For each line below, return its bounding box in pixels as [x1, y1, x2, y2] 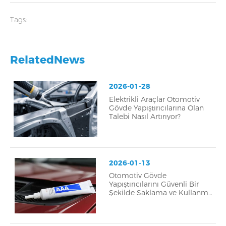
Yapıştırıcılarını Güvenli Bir [108, 180, 199, 189]
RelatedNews [10, 53, 85, 67]
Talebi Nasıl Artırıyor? [108, 111, 181, 121]
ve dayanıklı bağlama [10, 9, 83, 19]
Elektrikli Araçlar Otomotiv [108, 94, 200, 104]
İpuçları [108, 197, 135, 206]
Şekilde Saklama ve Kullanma [108, 188, 212, 198]
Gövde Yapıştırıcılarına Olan [108, 103, 204, 112]
